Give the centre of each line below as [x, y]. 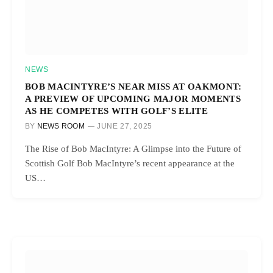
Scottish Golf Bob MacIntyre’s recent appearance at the [130, 164]
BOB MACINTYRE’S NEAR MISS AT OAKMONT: [133, 87]
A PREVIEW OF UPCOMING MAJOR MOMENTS [133, 99]
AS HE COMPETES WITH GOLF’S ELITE [116, 111]
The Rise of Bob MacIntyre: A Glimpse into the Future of [133, 149]
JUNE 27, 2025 [125, 126]
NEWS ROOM [61, 126]
